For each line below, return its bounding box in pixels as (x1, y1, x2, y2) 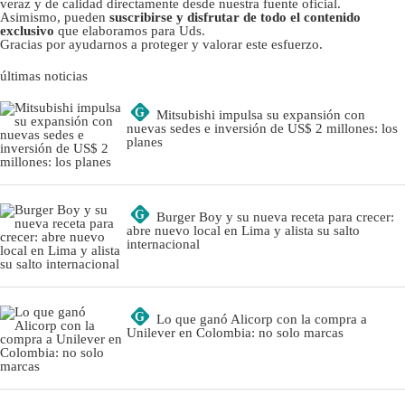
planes (127, 135, 163, 150)
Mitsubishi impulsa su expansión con (156, 108, 365, 123)
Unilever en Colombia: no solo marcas (127, 325, 344, 341)
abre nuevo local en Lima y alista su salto (127, 223, 360, 239)
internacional (127, 237, 200, 252)
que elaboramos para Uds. (54, 24, 205, 39)
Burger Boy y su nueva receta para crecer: (156, 210, 394, 225)
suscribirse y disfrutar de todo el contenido (109, 10, 361, 25)
